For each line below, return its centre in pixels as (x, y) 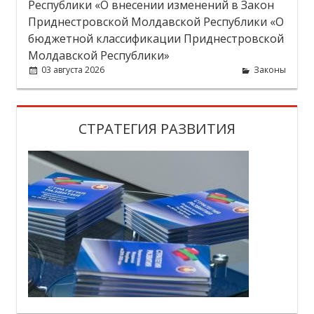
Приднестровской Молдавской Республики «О (156, 22)
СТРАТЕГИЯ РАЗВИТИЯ (157, 128)
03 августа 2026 (73, 70)
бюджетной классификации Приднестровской (156, 39)
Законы (270, 70)
